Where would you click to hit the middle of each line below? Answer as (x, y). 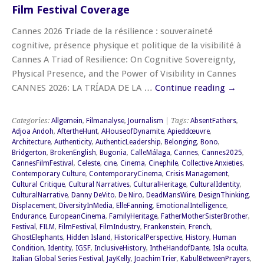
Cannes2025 (222, 153)
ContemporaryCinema (126, 174)
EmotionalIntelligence (191, 206)
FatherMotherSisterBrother (204, 217)
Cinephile (163, 164)
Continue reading (191, 88)
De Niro (131, 195)
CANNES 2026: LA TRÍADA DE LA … (83, 88)
